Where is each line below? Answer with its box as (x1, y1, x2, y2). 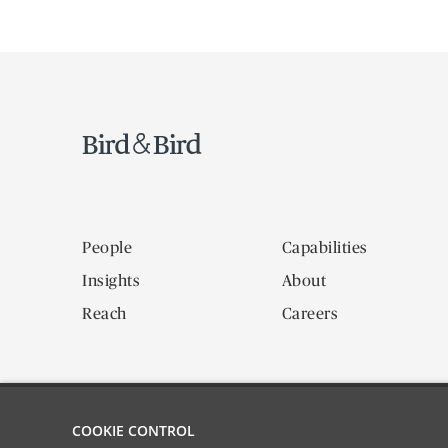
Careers (281, 304, 339, 323)
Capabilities (281, 238, 368, 257)
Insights (82, 271, 140, 290)
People (82, 238, 132, 257)
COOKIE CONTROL (72, 421, 195, 440)
